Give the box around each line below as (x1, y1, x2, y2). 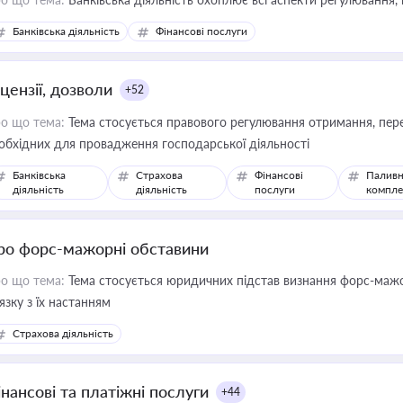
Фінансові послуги (156, 24, 247, 38)
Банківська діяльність (13, 24, 120, 38)
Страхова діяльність (13, 327, 113, 340)
